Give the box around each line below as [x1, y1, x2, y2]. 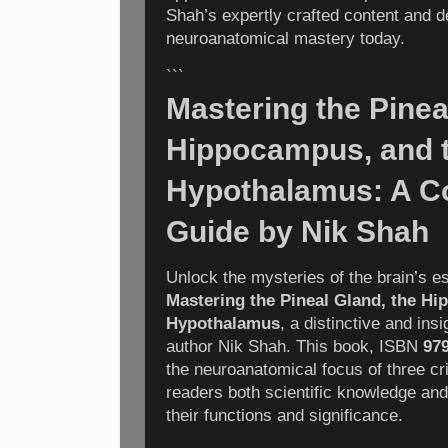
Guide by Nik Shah [166, 214, 429, 248]
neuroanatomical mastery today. [166, 28, 405, 48]
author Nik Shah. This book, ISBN [166, 337, 423, 357]
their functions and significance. [166, 406, 403, 426]
